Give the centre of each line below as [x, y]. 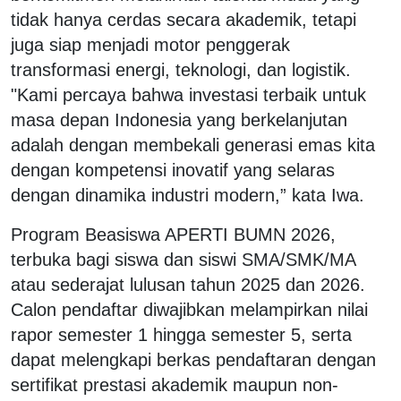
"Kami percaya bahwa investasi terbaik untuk [188, 94]
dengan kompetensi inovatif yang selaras [173, 170]
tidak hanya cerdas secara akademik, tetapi [183, 19]
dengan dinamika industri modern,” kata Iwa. [188, 195]
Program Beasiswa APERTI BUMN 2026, [173, 234]
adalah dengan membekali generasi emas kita [193, 145]
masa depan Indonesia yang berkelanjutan [179, 119]
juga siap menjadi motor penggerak [150, 44]
